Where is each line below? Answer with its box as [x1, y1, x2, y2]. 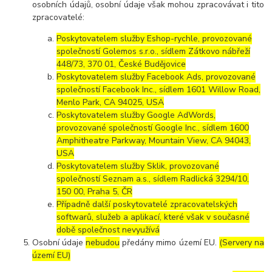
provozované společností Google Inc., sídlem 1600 [56, 122, 250, 134]
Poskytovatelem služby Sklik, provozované [56, 160, 220, 172]
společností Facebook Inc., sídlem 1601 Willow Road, [56, 84, 261, 96]
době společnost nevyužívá [56, 224, 160, 236]
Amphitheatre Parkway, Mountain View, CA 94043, [56, 135, 251, 147]
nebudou [86, 237, 120, 249]
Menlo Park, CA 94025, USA [56, 97, 165, 109]
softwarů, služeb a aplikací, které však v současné [56, 211, 250, 223]
